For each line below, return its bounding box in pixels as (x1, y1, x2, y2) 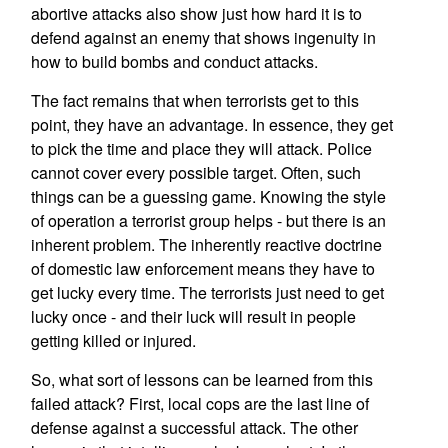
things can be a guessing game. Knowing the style (30, 185, 386, 208)
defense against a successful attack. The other (30, 416, 358, 439)
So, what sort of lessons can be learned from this (30, 368, 373, 391)
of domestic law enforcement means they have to (30, 257, 375, 280)
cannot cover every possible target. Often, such (30, 161, 361, 184)
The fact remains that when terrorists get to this (30, 89, 359, 112)
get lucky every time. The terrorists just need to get (30, 281, 384, 304)
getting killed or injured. (30, 329, 196, 352)
